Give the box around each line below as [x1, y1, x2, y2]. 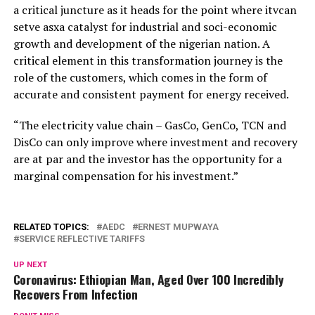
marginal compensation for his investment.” [13, 168, 238, 184]
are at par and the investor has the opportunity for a [13, 151, 282, 167]
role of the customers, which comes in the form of [13, 70, 267, 85]
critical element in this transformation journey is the [13, 53, 283, 68]
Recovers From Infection [13, 285, 138, 303]
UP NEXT [13, 260, 47, 269]
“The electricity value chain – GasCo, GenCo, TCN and [13, 117, 286, 133]
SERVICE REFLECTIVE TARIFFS [18, 233, 145, 244]
